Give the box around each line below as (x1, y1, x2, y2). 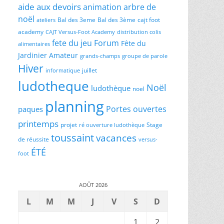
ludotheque (18, 77, 89, 95)
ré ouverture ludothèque (79, 121, 144, 128)
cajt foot (137, 15, 160, 24)
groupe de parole (122, 52, 167, 59)
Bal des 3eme (57, 15, 95, 24)
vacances (96, 131, 136, 144)
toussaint (51, 130, 94, 144)
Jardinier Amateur (18, 50, 78, 60)
